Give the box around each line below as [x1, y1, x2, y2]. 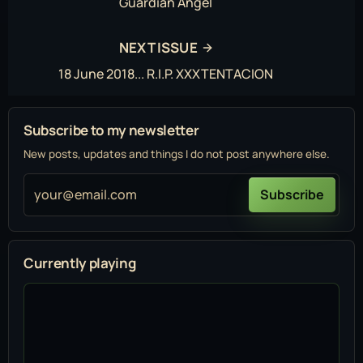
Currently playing [23, 254, 136, 273]
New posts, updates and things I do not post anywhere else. [23, 147, 330, 162]
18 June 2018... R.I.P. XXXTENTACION [58, 65, 273, 83]
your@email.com [34, 186, 137, 204]
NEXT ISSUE [119, 38, 198, 58]
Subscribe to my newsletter [23, 121, 199, 140]
